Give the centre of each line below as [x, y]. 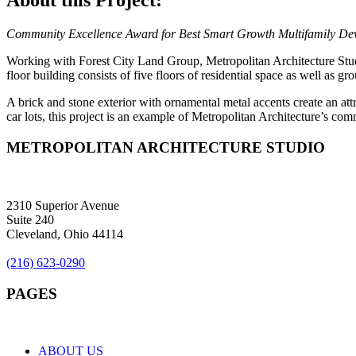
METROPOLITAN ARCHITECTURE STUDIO [166, 148]
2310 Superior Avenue [63, 205]
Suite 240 [30, 219]
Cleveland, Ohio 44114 [65, 234]
